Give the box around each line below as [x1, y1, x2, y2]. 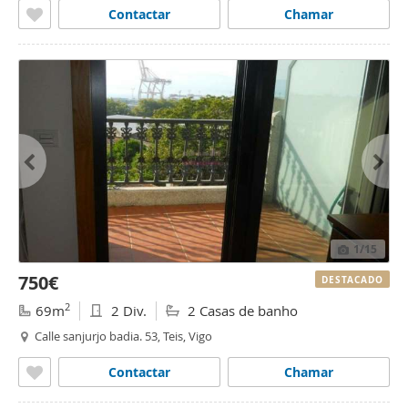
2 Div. [107, 301, 147, 320]
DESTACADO [321, 273, 383, 286]
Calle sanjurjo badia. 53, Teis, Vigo [35, 328, 212, 344]
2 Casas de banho [184, 301, 298, 320]
